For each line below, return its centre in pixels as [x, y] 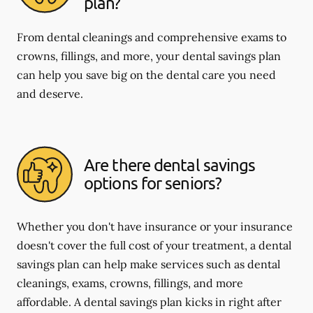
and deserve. [50, 93]
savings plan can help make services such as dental [148, 264]
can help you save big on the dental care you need [146, 74]
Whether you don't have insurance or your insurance [155, 226]
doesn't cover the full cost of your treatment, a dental [154, 245]
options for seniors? [153, 183]
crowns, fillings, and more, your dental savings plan [149, 56]
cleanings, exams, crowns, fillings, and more [130, 283]
